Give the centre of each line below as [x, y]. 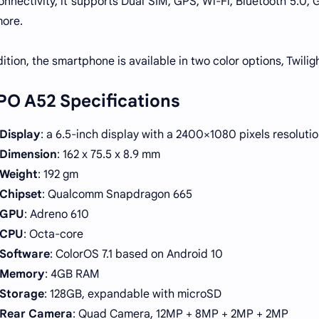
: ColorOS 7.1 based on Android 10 [136, 254]
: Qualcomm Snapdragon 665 [117, 194]
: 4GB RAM [72, 274]
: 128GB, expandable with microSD [133, 294]
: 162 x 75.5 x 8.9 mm [109, 154]
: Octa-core [53, 234]
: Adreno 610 [57, 214]
